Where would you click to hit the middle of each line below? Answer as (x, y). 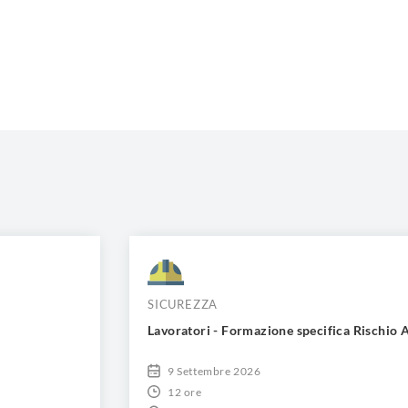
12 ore (185, 392)
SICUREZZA (183, 304)
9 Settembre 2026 (214, 371)
